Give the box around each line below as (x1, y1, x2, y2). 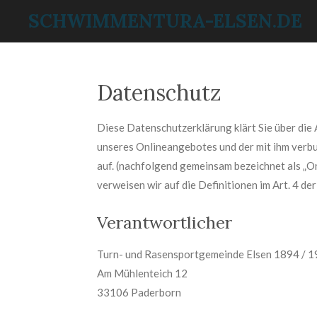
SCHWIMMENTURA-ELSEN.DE (28, 9, 302, 33)
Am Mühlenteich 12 (97, 266, 188, 279)
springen (6, 48, 50, 60)
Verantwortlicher (97, 211, 232, 234)
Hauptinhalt (6, 29, 64, 41)
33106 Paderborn (97, 285, 181, 299)
